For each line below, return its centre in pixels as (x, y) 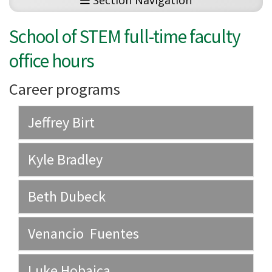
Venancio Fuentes (83, 234)
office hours (52, 61)
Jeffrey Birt (61, 123)
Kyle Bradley (65, 160)
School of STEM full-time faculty (125, 37)
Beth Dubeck (67, 197)
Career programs (65, 89)
